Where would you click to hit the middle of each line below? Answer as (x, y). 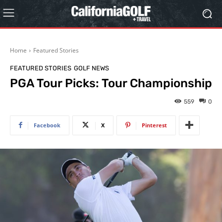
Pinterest (154, 125)
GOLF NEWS (91, 68)
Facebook (47, 125)
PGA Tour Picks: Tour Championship (111, 83)
